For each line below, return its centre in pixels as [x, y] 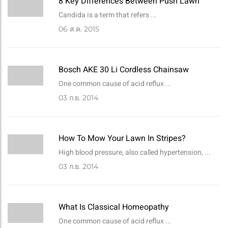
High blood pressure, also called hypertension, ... [135, 153]
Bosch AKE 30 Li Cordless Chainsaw [124, 70]
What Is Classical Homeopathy [114, 207]
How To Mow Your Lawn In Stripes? [122, 139]
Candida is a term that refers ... [108, 15]
